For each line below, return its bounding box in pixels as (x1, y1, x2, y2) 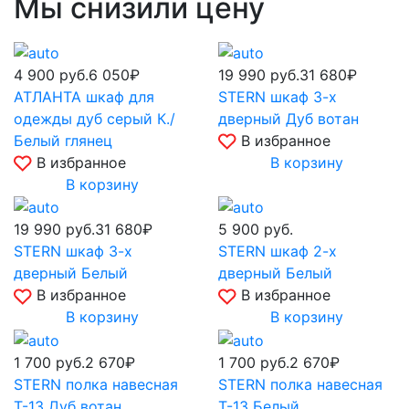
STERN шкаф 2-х (218, 242, 337, 261)
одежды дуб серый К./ (14, 109, 175, 128)
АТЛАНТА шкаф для (14, 87, 154, 106)
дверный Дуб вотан (218, 109, 359, 128)
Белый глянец (14, 131, 112, 150)
